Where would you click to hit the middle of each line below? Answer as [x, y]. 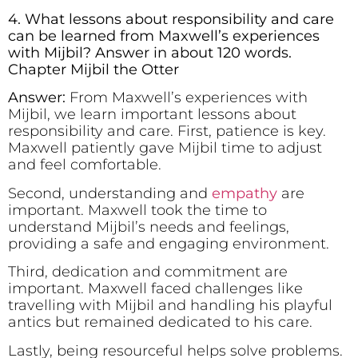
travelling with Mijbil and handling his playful [170, 306]
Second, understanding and [110, 193]
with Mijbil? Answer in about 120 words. [150, 53]
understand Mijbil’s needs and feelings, [149, 227]
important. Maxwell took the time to [137, 210]
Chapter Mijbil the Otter [93, 70]
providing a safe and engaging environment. [169, 243]
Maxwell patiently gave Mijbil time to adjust [165, 148]
